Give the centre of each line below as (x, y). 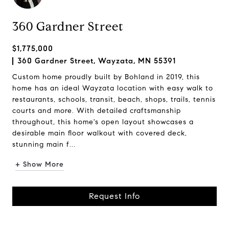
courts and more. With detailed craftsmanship (97, 111)
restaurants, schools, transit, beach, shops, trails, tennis (114, 99)
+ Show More (40, 164)
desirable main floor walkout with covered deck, (100, 133)
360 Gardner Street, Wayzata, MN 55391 (97, 61)
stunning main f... (44, 144)
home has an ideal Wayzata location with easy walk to (113, 88)
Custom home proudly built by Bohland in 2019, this (106, 77)
